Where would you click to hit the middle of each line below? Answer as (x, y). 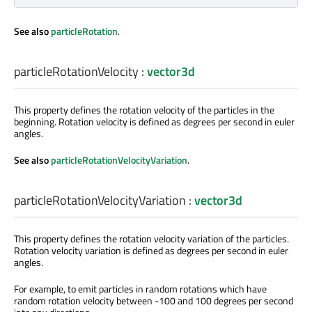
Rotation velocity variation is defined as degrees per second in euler (151, 251)
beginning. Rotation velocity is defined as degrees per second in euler (154, 122)
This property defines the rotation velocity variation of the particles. (151, 239)
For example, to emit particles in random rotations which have (140, 289)
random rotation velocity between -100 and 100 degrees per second (154, 301)
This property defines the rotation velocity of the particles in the (144, 110)
